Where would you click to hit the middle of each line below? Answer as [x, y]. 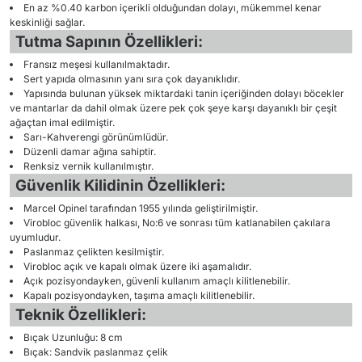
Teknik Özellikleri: [80, 315]
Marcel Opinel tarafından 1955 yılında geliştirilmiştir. [141, 208]
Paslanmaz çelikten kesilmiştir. [94, 252]
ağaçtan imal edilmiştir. [62, 122]
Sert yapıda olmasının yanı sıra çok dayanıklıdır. [132, 79]
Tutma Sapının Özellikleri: [109, 42]
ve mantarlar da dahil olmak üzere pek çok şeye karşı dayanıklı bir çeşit [173, 108]
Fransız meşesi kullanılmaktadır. [97, 64]
